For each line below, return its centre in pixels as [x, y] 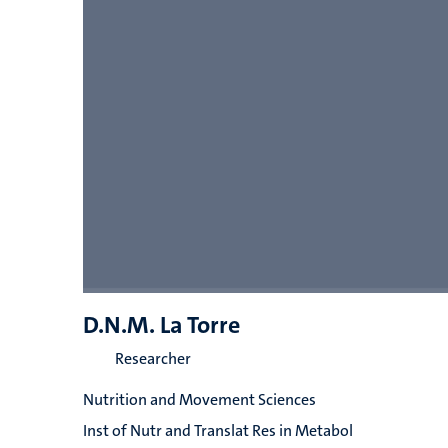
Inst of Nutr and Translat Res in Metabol [217, 430]
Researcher [152, 358]
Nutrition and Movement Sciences [199, 399]
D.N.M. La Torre [161, 325]
